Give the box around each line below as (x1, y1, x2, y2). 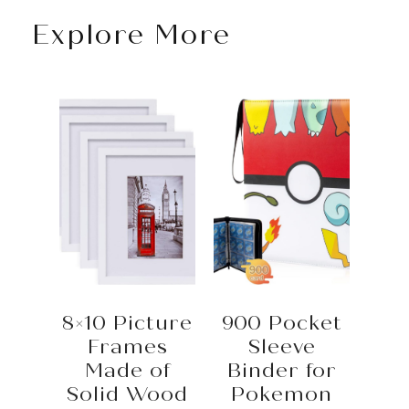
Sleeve (247, 337, 316, 358)
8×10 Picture (62, 313, 193, 334)
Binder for (226, 361, 337, 382)
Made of (84, 361, 171, 382)
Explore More (32, 22, 231, 50)
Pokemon (231, 384, 332, 405)
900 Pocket (221, 313, 342, 334)
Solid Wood (67, 384, 188, 405)
